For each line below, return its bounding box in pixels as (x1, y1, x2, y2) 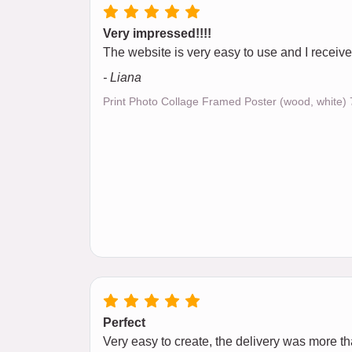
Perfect (103, 316, 145, 330)
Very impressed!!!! (103, 27, 211, 41)
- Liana (103, 71, 141, 85)
